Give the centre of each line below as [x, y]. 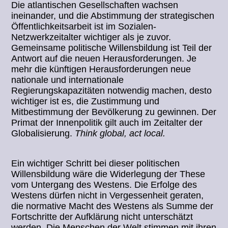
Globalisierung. [43, 134]
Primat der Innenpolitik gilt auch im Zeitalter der [107, 123]
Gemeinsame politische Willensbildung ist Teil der [112, 48]
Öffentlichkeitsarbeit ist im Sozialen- [84, 27]
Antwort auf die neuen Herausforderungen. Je [104, 59]
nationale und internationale [68, 80]
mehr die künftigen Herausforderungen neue [101, 69]
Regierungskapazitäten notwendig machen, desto [112, 91]
